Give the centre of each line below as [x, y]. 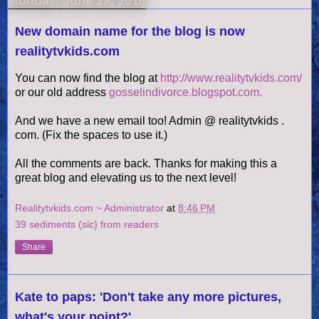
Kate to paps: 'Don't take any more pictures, [148, 297]
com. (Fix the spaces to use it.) [91, 135]
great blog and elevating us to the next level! [126, 177]
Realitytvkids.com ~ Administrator [91, 208]
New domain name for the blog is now [130, 31]
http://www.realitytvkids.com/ [231, 78]
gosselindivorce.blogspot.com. [185, 92]
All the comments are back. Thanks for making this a [146, 163]
